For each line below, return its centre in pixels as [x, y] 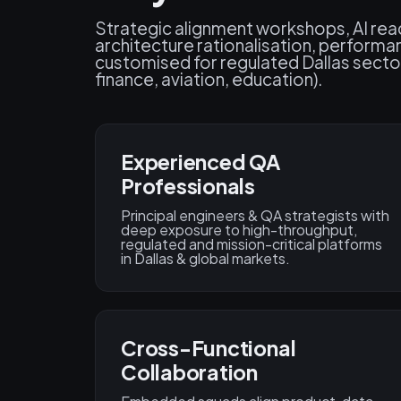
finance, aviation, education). [209, 79]
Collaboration [190, 372]
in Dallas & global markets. [205, 259]
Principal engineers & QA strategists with [255, 216]
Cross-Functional [209, 348]
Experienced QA [200, 162]
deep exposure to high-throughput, [239, 230]
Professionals [188, 186]
